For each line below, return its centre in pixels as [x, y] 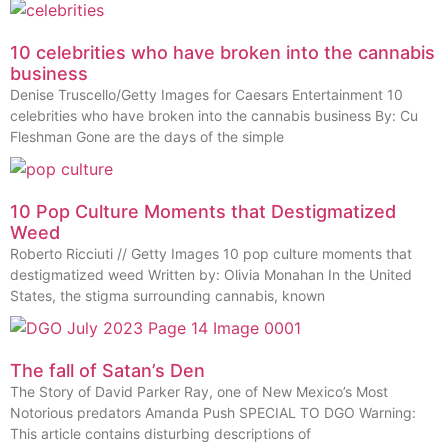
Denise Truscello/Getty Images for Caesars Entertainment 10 [206, 94]
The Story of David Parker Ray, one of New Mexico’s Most [199, 391]
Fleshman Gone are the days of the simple [147, 136]
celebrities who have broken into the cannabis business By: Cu [214, 115]
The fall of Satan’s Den [107, 370]
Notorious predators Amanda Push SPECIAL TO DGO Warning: [213, 412]
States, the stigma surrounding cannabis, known [167, 295]
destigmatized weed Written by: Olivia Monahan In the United [211, 274]
